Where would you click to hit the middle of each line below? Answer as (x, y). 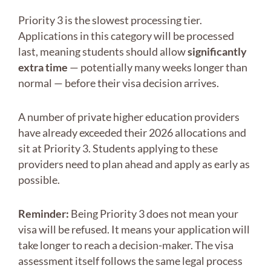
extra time (43, 67)
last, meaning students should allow (103, 52)
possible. (39, 180)
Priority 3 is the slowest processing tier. (110, 20)
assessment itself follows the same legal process (130, 261)
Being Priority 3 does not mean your (154, 214)
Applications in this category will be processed (126, 36)
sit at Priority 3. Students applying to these (118, 149)
